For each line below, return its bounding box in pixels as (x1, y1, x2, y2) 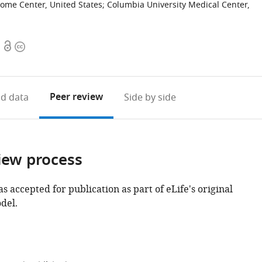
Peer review (49, 90, 103, 105)
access (2, 54, 30, 68)
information (14, 54, 68, 68)
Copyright (14, 40, 58, 54)
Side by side (123, 91, 176, 105)
